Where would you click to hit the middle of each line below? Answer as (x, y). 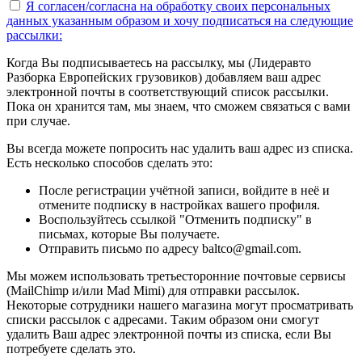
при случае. (38, 120)
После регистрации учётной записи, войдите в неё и (184, 190)
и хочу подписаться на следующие (257, 20)
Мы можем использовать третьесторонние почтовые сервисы (176, 276)
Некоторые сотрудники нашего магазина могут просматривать (180, 305)
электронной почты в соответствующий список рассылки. (168, 91)
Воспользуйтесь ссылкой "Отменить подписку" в (175, 219)
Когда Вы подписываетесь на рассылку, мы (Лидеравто (159, 62)
